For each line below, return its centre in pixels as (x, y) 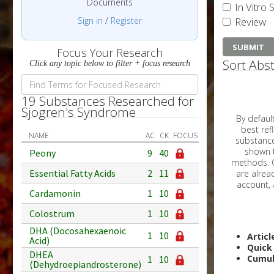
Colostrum (52, 214)
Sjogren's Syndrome (79, 112)
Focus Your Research (109, 53)
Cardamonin (55, 194)
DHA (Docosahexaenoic (78, 231)
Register (126, 20)
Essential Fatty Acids (72, 173)
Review (249, 22)
